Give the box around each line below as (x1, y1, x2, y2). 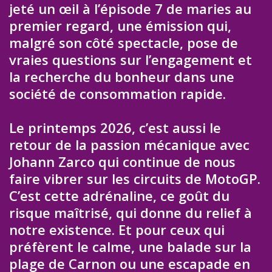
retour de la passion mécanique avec (9, 135, 250, 154)
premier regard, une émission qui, (9, 16, 231, 35)
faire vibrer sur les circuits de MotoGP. (9, 169, 260, 188)
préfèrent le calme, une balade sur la (9, 237, 251, 256)
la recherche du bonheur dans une (9, 67, 234, 86)
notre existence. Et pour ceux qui (9, 220, 225, 239)
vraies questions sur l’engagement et (9, 50, 252, 69)
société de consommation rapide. (9, 84, 226, 103)
